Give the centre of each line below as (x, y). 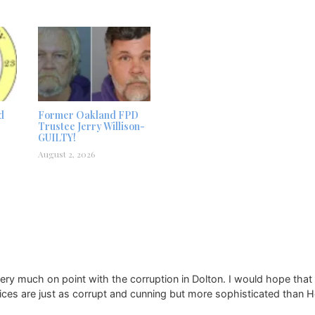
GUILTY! (57, 137)
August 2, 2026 (66, 154)
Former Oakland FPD (88, 115)
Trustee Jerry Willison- (91, 126)
